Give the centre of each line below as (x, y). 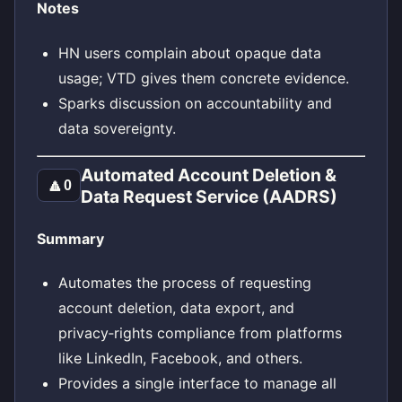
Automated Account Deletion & (209, 175)
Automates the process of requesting (185, 283)
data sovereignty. (117, 128)
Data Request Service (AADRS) (210, 196)
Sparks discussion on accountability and (195, 103)
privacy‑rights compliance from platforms (200, 333)
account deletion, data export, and (176, 308)
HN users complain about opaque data (190, 52)
